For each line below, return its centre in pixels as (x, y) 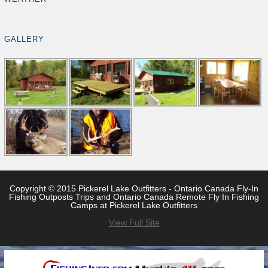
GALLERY (24, 39)
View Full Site (134, 223)
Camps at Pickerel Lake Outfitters (134, 205)
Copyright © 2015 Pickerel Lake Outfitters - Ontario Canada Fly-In (134, 189)
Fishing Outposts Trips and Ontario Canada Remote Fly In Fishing (134, 197)
